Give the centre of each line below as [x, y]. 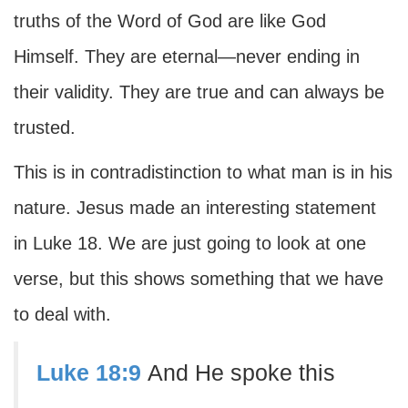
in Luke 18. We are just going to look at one [190, 243]
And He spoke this [241, 373]
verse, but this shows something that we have [199, 279]
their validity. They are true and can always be [199, 92]
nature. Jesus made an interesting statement [195, 208]
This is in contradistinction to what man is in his [203, 172]
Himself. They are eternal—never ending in [187, 56]
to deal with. [62, 314]
